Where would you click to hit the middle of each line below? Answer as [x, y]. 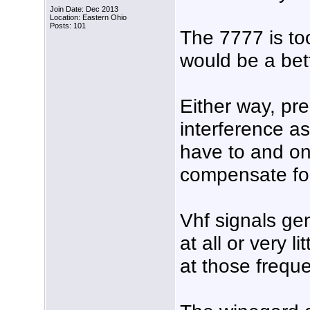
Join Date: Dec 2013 [84, 9]
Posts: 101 [68, 26]
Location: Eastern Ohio [88, 18]
